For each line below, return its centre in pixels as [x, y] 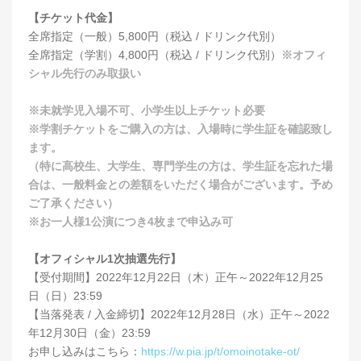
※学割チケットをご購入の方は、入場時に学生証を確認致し [180, 129]
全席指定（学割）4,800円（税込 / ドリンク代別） [155, 55]
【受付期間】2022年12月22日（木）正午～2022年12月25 [176, 278]
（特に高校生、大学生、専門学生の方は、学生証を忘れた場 [180, 166]
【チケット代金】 [73, 18]
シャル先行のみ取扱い [85, 74]
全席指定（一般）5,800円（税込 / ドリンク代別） [155, 37]
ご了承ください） [73, 203]
